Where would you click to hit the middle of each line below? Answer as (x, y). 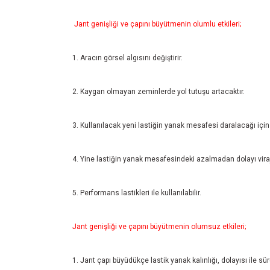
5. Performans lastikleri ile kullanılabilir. (137, 193)
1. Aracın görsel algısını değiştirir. (127, 58)
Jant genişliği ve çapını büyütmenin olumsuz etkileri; (159, 227)
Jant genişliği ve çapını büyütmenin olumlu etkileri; (158, 24)
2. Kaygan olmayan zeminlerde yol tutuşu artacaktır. (159, 92)
